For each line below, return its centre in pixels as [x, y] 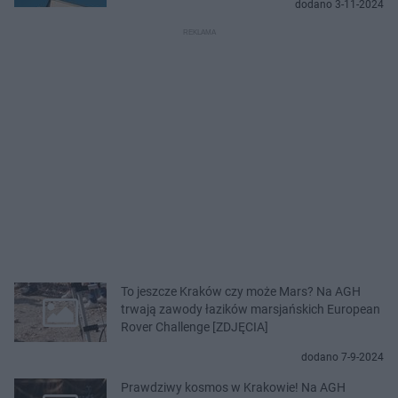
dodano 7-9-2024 [342, 357]
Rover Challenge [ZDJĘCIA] [195, 326]
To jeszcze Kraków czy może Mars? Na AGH [241, 291]
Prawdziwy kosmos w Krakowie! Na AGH [233, 387]
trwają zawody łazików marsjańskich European [251, 309]
